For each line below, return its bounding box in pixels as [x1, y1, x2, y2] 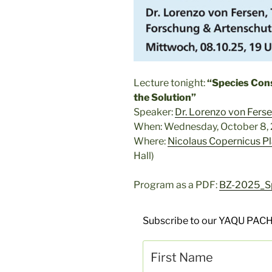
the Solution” [134, 91, 196, 103]
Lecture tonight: [134, 76, 207, 89]
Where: [134, 135, 168, 147]
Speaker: [134, 106, 175, 118]
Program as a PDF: [134, 178, 219, 191]
